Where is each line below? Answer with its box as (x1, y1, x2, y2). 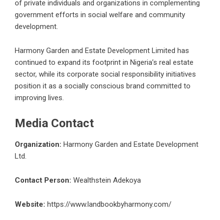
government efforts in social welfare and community (15, 10, 185, 19)
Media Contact (15, 116, 94, 130)
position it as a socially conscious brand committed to (15, 81, 191, 90)
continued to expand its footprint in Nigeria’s (15, 57, 159, 67)
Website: (15, 199, 45, 209)
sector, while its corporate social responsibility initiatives (15, 69, 196, 79)
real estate (159, 57, 193, 67)
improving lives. (15, 93, 64, 102)
